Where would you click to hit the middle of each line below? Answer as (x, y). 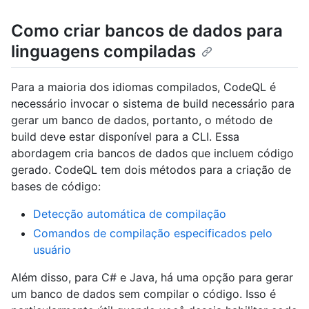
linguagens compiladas (103, 51)
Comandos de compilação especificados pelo (153, 233)
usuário (52, 249)
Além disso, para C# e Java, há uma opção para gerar (152, 277)
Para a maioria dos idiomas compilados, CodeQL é (143, 87)
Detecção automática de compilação (130, 213)
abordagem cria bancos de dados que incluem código (152, 153)
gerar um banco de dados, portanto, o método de (142, 120)
